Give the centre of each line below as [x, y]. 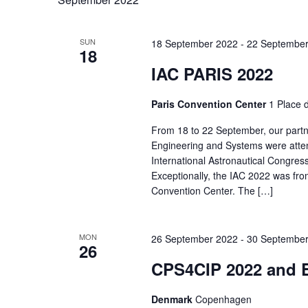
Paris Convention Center [210, 103]
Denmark [173, 299]
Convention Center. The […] [212, 190]
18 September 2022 [194, 43]
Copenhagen [223, 299]
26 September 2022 [194, 238]
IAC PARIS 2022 [212, 73]
